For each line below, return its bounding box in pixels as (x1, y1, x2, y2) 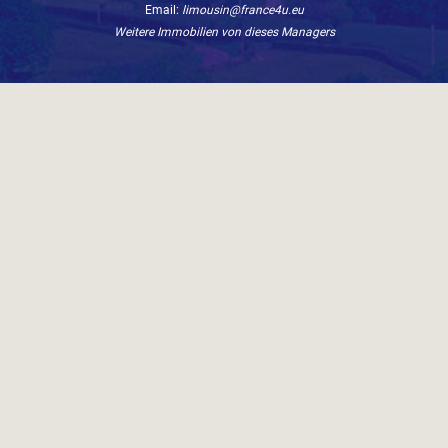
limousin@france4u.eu (181, 2, 304, 17)
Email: (144, 2, 182, 17)
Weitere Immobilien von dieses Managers (113, 24, 335, 39)
